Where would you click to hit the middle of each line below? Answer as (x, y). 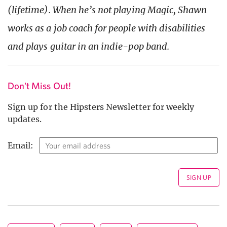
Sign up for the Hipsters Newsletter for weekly (101, 107)
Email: (21, 146)
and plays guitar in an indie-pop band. (88, 47)
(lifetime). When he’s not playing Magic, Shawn (107, 10)
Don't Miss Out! (39, 86)
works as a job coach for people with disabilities (107, 28)
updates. (25, 119)
